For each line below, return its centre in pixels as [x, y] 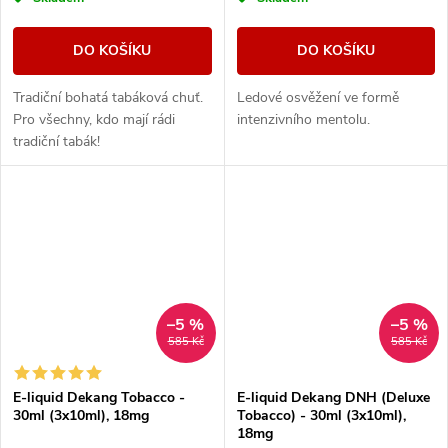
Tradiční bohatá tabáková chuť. [108, 98]
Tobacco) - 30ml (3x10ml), [321, 416]
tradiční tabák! [56, 142]
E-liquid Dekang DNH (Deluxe [333, 398]
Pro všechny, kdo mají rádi [94, 120]
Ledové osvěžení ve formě [317, 98]
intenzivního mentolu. [303, 120]
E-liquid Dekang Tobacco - [99, 398]
